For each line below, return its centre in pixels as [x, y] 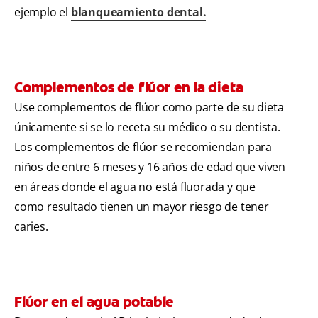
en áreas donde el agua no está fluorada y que [135, 187]
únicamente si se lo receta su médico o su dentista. [147, 127]
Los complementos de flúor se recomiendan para [143, 147]
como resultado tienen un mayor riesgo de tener [142, 207]
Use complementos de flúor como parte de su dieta [149, 108]
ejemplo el [43, 12]
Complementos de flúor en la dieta [129, 88]
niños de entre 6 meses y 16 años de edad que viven [150, 167]
